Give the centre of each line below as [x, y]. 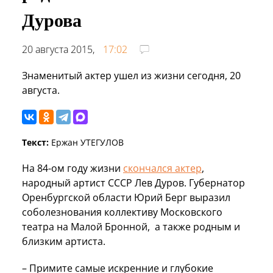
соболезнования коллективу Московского [122, 212]
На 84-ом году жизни [73, 168]
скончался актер [162, 168]
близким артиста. [64, 241]
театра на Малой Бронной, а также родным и [131, 226]
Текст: [35, 142]
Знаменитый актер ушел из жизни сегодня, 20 [131, 75]
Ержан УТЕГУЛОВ [86, 142]
